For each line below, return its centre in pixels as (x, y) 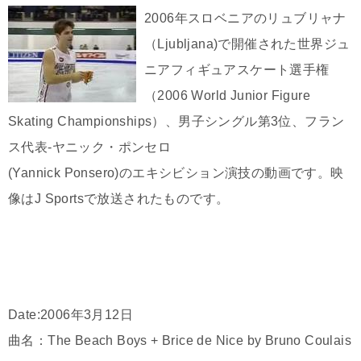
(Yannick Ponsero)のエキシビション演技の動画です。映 (176, 173)
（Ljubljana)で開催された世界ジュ (247, 44)
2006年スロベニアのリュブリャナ (245, 19)
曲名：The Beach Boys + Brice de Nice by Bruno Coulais (180, 341)
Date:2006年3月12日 (71, 315)
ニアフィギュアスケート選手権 (237, 70)
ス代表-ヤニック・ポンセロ (90, 147)
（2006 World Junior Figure (227, 96)
